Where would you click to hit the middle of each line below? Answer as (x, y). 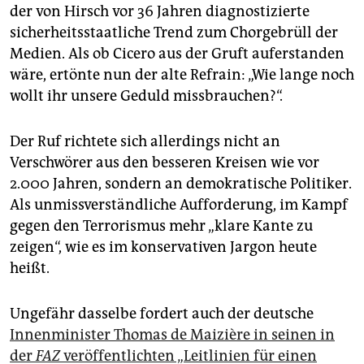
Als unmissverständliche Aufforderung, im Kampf (179, 204)
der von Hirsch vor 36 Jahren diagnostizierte (160, 11)
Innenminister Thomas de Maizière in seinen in (172, 334)
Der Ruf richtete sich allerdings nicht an (145, 141)
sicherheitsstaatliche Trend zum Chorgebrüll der (174, 32)
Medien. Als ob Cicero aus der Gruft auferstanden (177, 53)
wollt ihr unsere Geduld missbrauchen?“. (146, 95)
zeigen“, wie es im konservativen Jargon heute (163, 247)
